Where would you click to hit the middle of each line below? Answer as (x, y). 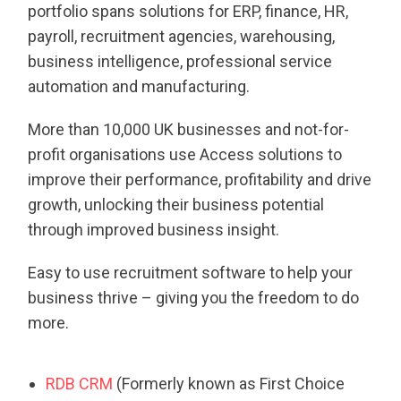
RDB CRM (80, 384)
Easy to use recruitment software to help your (191, 273)
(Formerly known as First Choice (229, 384)
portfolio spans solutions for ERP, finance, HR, (188, 12)
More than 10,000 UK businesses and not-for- (189, 130)
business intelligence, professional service (180, 62)
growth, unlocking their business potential (176, 205)
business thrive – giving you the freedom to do (194, 298)
